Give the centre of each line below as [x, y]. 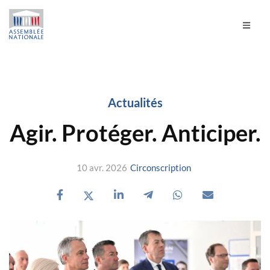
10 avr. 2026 [102, 168]
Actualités [135, 102]
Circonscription [160, 168]
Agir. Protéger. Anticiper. [135, 133]
